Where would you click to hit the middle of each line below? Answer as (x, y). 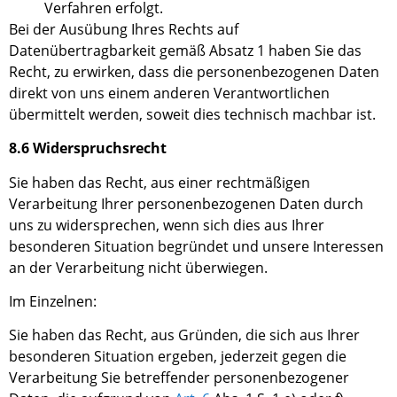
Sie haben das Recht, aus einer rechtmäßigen (160, 182)
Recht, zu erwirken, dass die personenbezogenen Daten (194, 71)
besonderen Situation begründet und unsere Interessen (196, 246)
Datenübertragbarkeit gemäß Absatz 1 (139, 50)
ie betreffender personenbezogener (229, 378)
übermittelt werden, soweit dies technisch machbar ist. (192, 114)
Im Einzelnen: (53, 301)
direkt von (44, 93)
